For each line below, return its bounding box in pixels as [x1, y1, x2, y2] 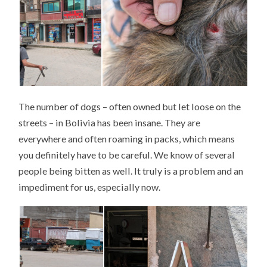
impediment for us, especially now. [18, 181, 161, 193]
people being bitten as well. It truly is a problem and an [18, 164, 244, 176]
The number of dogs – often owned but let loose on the [18, 100, 241, 112]
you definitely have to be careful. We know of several [18, 148, 235, 160]
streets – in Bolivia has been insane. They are [18, 116, 201, 128]
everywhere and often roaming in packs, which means [18, 132, 235, 144]
